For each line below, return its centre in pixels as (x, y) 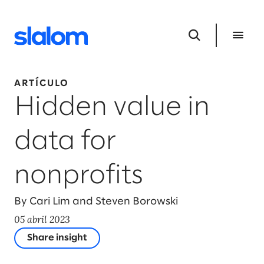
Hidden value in (112, 108)
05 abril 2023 (42, 219)
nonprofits (79, 176)
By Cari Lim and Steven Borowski (96, 202)
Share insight (57, 238)
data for (65, 142)
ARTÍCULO (42, 83)
